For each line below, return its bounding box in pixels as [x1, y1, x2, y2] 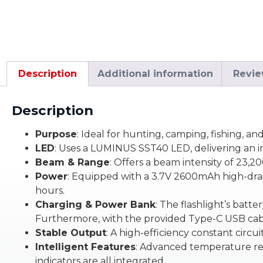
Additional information [97, 68, 213, 79]
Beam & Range [35, 157, 110, 168]
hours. [35, 185, 65, 197]
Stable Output [35, 227, 106, 239]
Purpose [35, 129, 77, 140]
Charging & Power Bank [35, 199, 156, 211]
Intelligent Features [35, 241, 136, 253]
